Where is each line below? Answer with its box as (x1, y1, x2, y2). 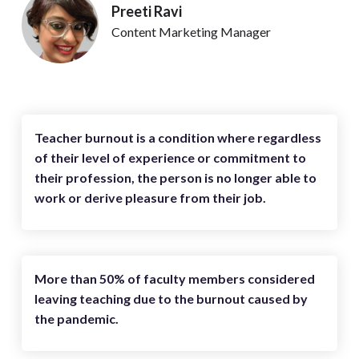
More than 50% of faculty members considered (34, 270, 315, 286)
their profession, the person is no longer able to (34, 169, 317, 185)
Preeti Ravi (111, 2, 182, 20)
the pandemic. (34, 310, 119, 326)
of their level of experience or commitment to (34, 149, 306, 165)
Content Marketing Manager (111, 23, 271, 39)
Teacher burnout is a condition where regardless (34, 129, 321, 145)
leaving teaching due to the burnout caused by (34, 290, 308, 306)
